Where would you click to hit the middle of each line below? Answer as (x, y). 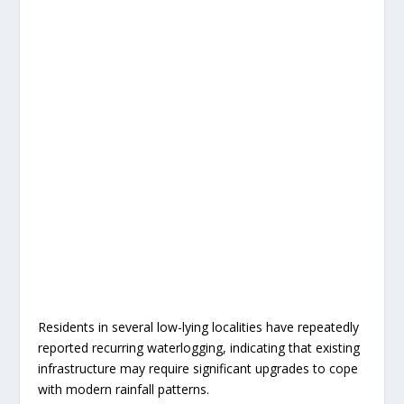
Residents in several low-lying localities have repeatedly (199, 326)
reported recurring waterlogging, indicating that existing (199, 347)
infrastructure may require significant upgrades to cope (198, 368)
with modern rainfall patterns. (124, 389)
